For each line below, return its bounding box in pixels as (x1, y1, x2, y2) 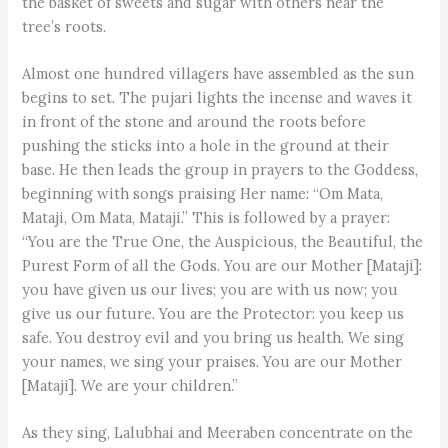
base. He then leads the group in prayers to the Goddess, (22, 159, 419, 179)
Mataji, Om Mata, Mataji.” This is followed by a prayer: (22, 207, 391, 227)
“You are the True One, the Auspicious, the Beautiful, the (22, 231, 424, 251)
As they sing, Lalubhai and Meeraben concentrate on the (22, 423, 414, 443)
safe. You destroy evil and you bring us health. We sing (22, 327, 405, 347)
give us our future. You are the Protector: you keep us (22, 303, 405, 323)
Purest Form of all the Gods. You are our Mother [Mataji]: (22, 255, 423, 275)
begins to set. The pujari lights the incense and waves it (22, 87, 413, 107)
